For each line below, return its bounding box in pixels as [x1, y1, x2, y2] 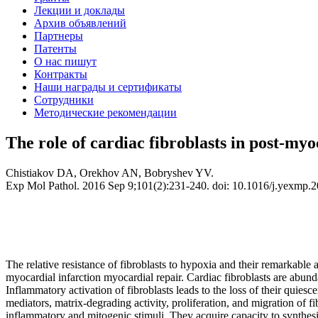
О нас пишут [34, 55, 97, 67]
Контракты [34, 68, 87, 80]
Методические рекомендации [34, 106, 177, 119]
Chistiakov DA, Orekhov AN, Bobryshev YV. [6, 166, 214, 179]
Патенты [34, 43, 77, 55]
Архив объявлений [34, 17, 126, 29]
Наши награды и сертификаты [34, 81, 182, 93]
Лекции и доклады [34, 4, 125, 16]
